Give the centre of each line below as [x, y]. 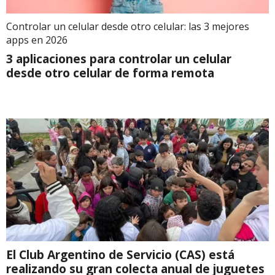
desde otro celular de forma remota [110, 72]
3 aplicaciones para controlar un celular [119, 58]
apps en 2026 [37, 40]
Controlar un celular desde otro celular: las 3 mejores [128, 26]
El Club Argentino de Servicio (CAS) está [120, 254]
